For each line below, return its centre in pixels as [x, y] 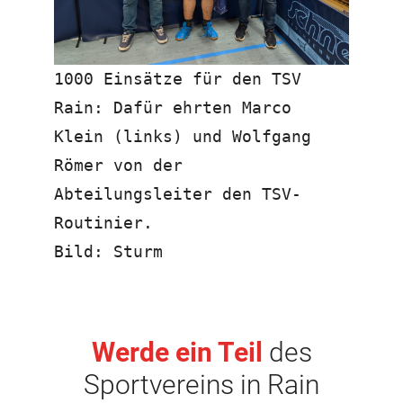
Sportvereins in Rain [201, 384]
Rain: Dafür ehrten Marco [173, 107]
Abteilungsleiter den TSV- [178, 193]
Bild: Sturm [108, 251]
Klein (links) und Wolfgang [183, 136]
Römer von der [118, 165]
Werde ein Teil [177, 352]
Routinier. [103, 222]
